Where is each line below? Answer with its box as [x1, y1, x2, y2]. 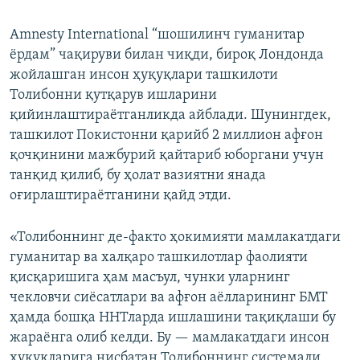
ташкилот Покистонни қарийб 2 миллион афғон [10, 128, 323, 144]
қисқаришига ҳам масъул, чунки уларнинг [10, 270, 290, 286]
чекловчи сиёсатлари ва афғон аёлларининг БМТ [10, 290, 328, 306]
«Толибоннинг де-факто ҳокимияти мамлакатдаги [10, 230, 341, 246]
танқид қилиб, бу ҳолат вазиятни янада [10, 168, 266, 184]
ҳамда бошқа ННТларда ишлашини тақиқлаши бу [10, 310, 336, 326]
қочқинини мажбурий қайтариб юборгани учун [10, 148, 324, 164]
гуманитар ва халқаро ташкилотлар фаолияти [10, 250, 308, 266]
